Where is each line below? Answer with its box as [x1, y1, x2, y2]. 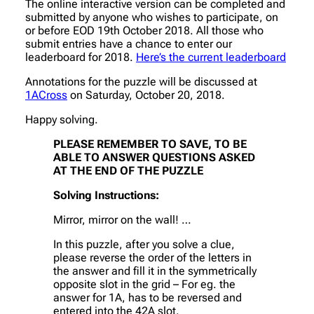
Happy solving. [25, 112, 98, 126]
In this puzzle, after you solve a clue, [53, 237, 235, 251]
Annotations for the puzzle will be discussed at [25, 74, 257, 88]
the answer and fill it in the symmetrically [53, 264, 257, 278]
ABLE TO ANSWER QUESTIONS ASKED [53, 150, 255, 164]
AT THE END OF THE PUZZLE [53, 163, 203, 177]
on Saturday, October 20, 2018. [67, 88, 225, 102]
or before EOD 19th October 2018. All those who [25, 23, 264, 37]
